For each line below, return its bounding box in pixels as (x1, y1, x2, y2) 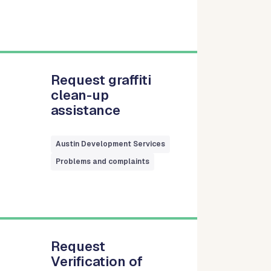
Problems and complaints (56, 156, 150, 166)
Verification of (51, 252, 143, 270)
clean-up (51, 86, 109, 103)
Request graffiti (51, 71, 152, 88)
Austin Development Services (56, 139, 166, 149)
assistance (51, 101, 121, 119)
